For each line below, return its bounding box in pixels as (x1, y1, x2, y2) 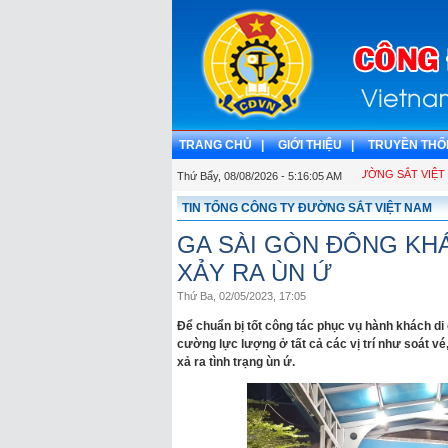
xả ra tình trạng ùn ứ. (177, 355, 295, 369)
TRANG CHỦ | (179, 138, 264, 152)
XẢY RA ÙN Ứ (177, 259, 333, 286)
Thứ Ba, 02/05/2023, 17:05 (177, 290, 306, 302)
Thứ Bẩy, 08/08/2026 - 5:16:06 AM (177, 170, 342, 182)
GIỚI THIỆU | (278, 138, 354, 152)
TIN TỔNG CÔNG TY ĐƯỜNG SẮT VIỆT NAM (182, 201, 432, 215)
